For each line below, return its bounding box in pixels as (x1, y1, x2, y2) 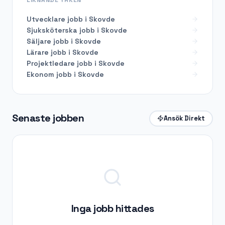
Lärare (27, 47, 49, 57)
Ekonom (27, 69, 54, 79)
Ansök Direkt (164, 114, 205, 123)
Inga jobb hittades (71, 201, 154, 215)
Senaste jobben (12, 111, 84, 125)
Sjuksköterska (27, 25, 77, 35)
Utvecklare (27, 14, 65, 24)
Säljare (27, 36, 51, 46)
